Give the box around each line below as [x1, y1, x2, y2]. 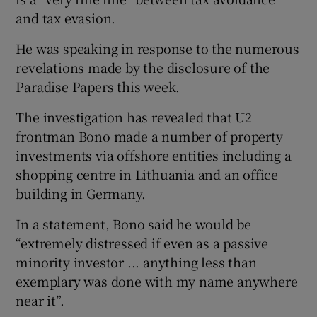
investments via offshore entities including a [16, 145, 292, 164]
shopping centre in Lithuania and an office [16, 164, 279, 183]
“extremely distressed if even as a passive [16, 233, 269, 252]
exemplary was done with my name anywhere [16, 271, 298, 290]
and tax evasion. [16, 8, 116, 27]
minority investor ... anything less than [16, 252, 257, 271]
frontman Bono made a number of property [16, 126, 283, 145]
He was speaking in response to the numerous [16, 38, 299, 57]
